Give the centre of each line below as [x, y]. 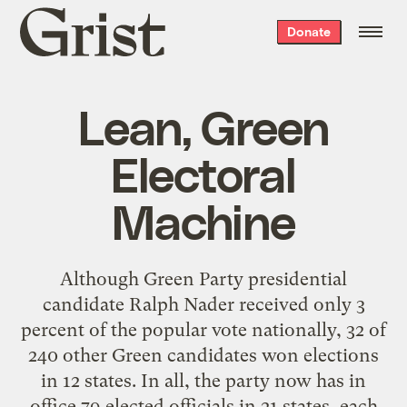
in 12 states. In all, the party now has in [203, 380]
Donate [308, 31]
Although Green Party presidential [203, 278]
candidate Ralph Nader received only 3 [203, 304]
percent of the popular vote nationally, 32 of [203, 329]
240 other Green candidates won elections [203, 355]
